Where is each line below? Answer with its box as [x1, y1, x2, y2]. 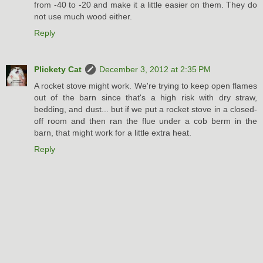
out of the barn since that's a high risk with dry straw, [34, 93, 257, 103]
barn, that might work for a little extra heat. [34, 128, 191, 138]
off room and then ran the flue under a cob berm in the [34, 116, 257, 126]
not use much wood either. [34, 12, 132, 22]
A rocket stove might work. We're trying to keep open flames [34, 81, 257, 91]
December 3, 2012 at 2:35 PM [99, 65, 211, 75]
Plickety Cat [34, 65, 82, 75]
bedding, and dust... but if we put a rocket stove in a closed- [34, 104, 257, 114]
